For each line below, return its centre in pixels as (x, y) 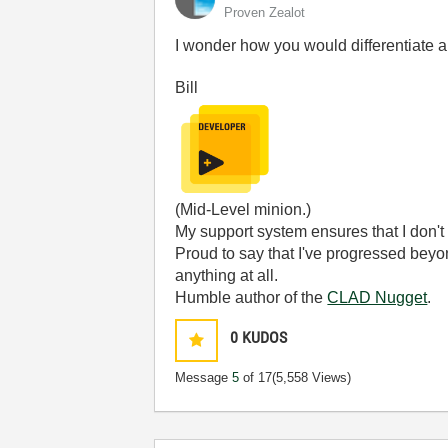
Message (204, 377)
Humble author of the (251, 297)
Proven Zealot (265, 12)
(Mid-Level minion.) (243, 209)
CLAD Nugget (377, 297)
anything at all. (227, 275)
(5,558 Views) (312, 377)
